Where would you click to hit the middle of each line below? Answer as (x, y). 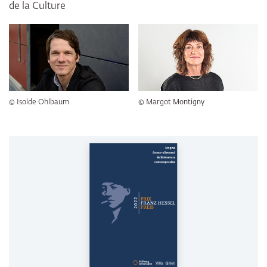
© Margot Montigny (171, 103)
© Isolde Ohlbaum (39, 103)
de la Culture (37, 7)
